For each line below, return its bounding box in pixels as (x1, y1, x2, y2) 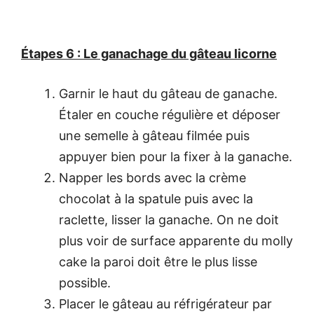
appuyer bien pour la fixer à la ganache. (59, 149, 292, 164)
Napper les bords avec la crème (59, 170, 246, 185)
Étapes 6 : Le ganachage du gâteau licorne (21, 46, 277, 61)
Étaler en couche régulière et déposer (59, 107, 280, 122)
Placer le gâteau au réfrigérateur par (59, 296, 272, 311)
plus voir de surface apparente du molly (59, 233, 293, 248)
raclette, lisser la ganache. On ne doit (59, 212, 279, 227)
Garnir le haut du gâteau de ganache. (59, 86, 278, 101)
